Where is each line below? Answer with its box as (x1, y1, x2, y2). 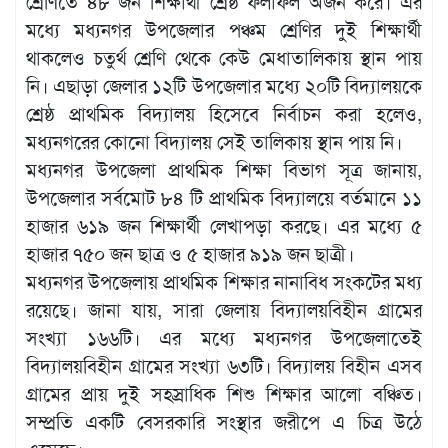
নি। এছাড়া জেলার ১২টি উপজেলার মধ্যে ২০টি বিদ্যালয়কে (26, 73, 422, 99)
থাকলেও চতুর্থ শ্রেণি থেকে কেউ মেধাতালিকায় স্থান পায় (26, 45, 422, 71)
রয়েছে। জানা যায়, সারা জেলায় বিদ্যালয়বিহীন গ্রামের (26, 297, 422, 323)
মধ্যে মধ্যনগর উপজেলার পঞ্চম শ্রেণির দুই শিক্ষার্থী (26, 17, 422, 43)
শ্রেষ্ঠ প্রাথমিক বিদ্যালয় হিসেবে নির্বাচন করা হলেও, (26, 101, 422, 127)
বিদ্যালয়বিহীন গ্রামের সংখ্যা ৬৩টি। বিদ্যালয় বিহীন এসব (26, 353, 422, 379)
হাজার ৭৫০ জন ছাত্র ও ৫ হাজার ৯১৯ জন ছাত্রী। (26, 241, 354, 267)
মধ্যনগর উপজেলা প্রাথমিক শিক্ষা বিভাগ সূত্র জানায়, (26, 157, 422, 183)
